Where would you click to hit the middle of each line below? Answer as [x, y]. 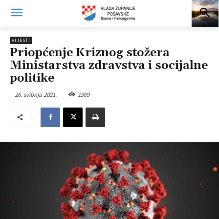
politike [32, 78]
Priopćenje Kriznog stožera [90, 53]
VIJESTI [21, 40]
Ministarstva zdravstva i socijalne [109, 66]
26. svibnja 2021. [36, 94]
